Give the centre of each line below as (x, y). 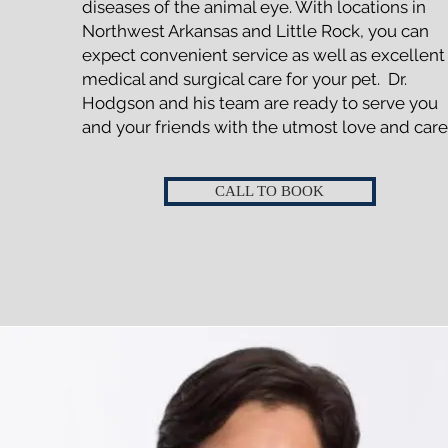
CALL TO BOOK (270, 191)
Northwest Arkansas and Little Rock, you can (255, 31)
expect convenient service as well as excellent (263, 55)
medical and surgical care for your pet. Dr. (244, 79)
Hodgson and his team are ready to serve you (259, 103)
